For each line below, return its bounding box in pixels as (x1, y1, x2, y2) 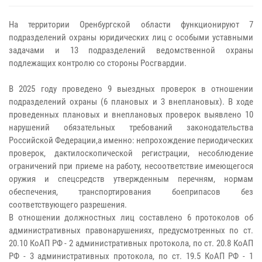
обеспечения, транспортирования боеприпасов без (9, 187, 253, 197)
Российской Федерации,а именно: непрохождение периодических (9, 135, 253, 146)
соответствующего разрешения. (9, 199, 127, 210)
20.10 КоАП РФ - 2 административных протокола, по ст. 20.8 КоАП (9, 238, 253, 249)
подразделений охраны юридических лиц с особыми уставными (9, 32, 253, 43)
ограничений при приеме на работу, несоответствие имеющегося (9, 161, 253, 171)
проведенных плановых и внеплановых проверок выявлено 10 (9, 109, 253, 120)
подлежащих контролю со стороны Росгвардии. (9, 58, 187, 68)
